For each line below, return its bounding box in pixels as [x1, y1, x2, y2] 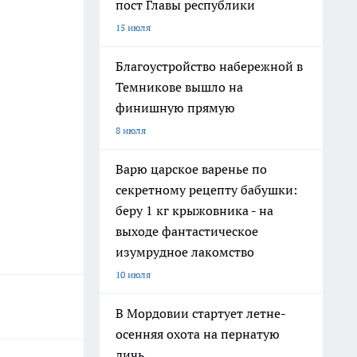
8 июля [116, 124, 146, 136]
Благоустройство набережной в [116, 58, 303, 74]
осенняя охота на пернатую [116, 326, 280, 342]
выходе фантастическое [116, 223, 258, 239]
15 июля [116, 22, 151, 33]
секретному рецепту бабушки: [116, 182, 297, 198]
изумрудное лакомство [116, 244, 254, 260]
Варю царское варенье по [116, 161, 267, 177]
